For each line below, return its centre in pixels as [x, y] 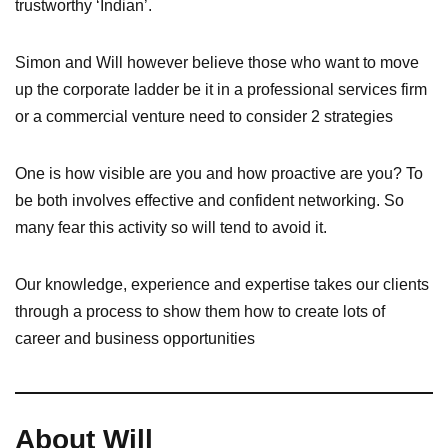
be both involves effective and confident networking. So [209, 201]
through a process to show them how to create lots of [200, 312]
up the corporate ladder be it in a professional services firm [221, 90]
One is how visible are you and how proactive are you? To [219, 174]
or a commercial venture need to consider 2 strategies [204, 117]
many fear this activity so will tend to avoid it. [171, 228]
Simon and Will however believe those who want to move [217, 63]
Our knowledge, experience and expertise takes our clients [222, 285]
